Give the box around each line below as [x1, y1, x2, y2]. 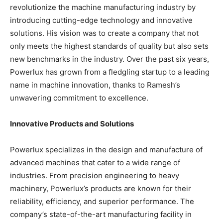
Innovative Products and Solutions [10, 119, 134, 129]
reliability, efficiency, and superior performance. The [10, 197, 194, 207]
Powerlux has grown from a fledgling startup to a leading [10, 67, 210, 77]
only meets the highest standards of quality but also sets [10, 41, 209, 51]
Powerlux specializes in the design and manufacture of [10, 145, 203, 155]
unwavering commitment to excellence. [10, 93, 148, 103]
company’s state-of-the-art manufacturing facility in [10, 210, 192, 220]
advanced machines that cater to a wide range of [10, 158, 180, 168]
